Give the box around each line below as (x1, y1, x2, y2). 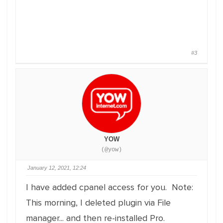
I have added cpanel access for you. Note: (26, 182, 193, 193)
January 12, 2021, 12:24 (27, 165, 86, 171)
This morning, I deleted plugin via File (26, 197, 171, 208)
